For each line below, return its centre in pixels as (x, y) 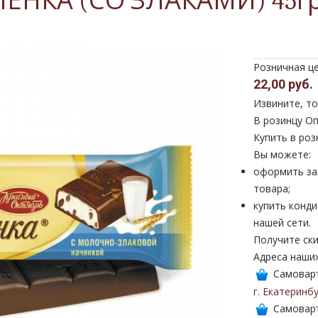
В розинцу (278, 120)
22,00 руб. (283, 84)
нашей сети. (282, 222)
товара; (272, 188)
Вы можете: (282, 154)
